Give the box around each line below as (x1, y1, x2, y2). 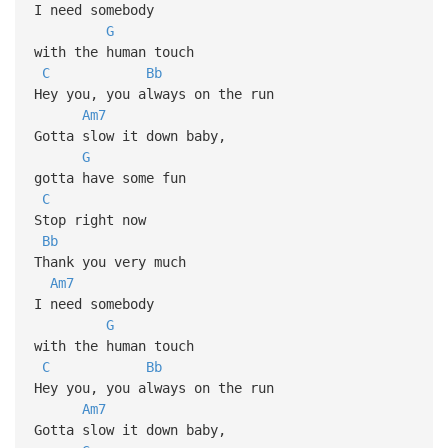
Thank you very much (33, 253, 186, 270)
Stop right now (33, 211, 146, 228)
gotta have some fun (33, 169, 186, 186)
